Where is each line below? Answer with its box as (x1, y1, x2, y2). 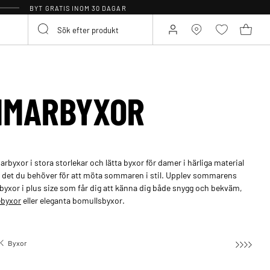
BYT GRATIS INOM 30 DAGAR (30, 4, 127, 12)
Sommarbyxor (119, 237, 164, 248)
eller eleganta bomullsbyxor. (21, 194, 125, 206)
